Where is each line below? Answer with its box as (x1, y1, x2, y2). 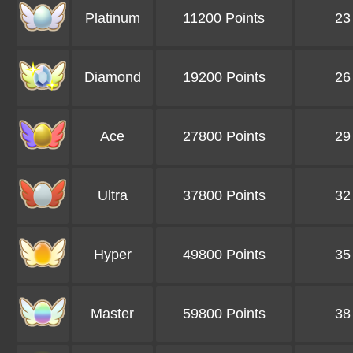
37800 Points (182, 188, 266, 204)
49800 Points (182, 247, 266, 263)
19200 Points (182, 69, 266, 86)
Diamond (84, 69, 141, 86)
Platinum (84, 10, 140, 27)
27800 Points (182, 128, 266, 145)
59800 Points (182, 306, 266, 322)
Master (91, 306, 134, 322)
